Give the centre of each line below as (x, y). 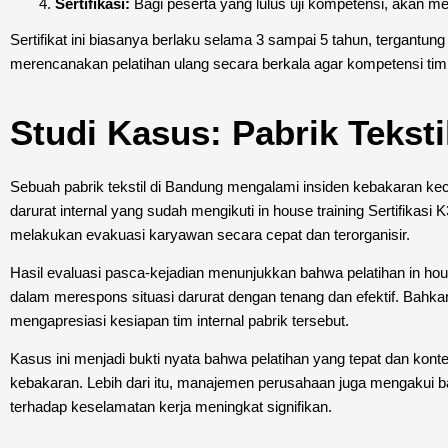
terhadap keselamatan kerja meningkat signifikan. (171, 407)
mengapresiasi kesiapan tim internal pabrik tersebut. (179, 321)
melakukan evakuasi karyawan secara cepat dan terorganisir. (210, 235)
